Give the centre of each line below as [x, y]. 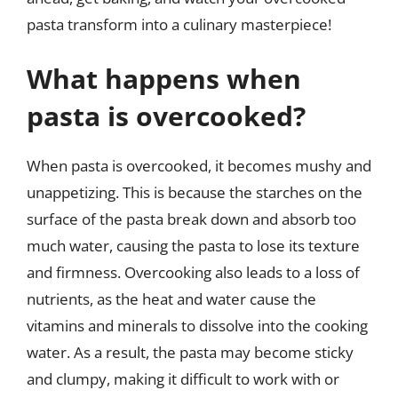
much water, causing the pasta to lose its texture [193, 246]
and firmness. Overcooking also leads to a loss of [193, 272]
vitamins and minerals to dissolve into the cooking [197, 326]
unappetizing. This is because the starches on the [195, 192]
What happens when [164, 79]
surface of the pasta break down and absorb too [191, 219]
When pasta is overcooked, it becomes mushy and [199, 166]
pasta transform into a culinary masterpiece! [179, 24]
